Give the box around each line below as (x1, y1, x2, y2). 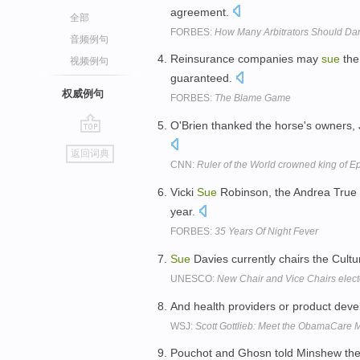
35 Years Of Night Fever (215, 225, 318, 237)
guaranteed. (170, 72, 235, 85)
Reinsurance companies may (170, 52, 321, 66)
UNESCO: (170, 272, 217, 284)
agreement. (170, 5, 232, 18)
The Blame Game (215, 92, 291, 104)
